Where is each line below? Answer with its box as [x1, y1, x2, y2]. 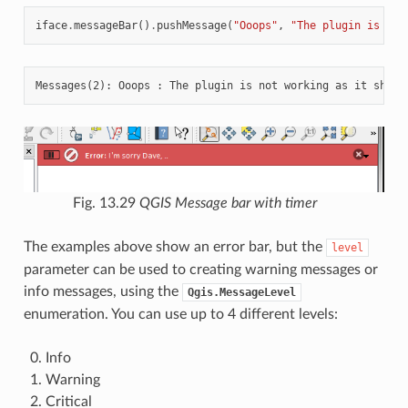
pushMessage [156, 18, 227, 32]
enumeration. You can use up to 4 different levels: [23, 306, 338, 321]
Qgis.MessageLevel [187, 285, 296, 299]
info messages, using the [23, 283, 182, 299]
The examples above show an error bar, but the [23, 239, 326, 254]
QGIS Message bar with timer [139, 195, 317, 210]
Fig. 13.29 [73, 195, 139, 210]
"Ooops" [232, 18, 278, 32]
